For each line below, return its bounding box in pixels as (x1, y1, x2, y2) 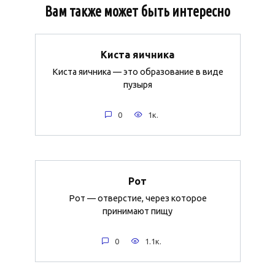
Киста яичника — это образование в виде (52, 66, 223, 77)
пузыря (123, 79, 152, 90)
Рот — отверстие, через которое (68, 193, 207, 203)
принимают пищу (103, 206, 172, 216)
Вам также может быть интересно (45, 4, 230, 20)
